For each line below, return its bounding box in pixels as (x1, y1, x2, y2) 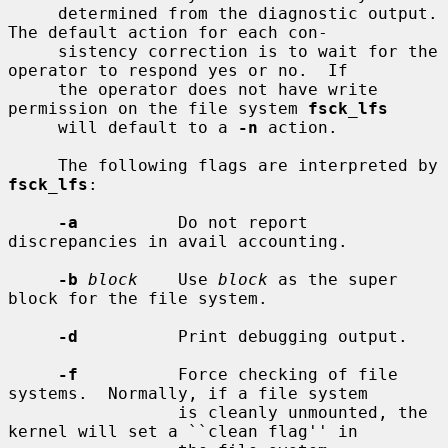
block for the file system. (8, 288, 268, 308)
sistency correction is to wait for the (8, 41, 58, 61)
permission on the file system (8, 98, 308, 118)
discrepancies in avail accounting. (8, 231, 348, 251)
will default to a (58, 117, 238, 137)
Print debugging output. (78, 326, 408, 346)
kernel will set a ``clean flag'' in (8, 421, 358, 441)
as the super (268, 269, 398, 289)
